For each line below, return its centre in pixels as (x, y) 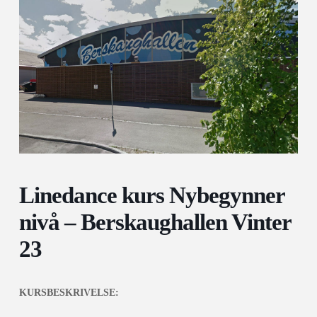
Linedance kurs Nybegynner (151, 196)
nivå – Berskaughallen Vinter (155, 223)
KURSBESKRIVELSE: (69, 293)
